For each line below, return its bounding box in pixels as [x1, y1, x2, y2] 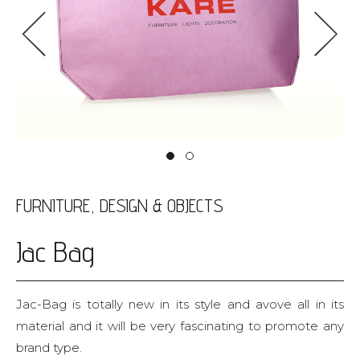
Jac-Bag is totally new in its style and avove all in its [16, 297, 344, 312]
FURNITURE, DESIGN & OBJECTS [16, 194, 223, 216]
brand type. [16, 340, 82, 355]
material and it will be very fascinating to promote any [16, 318, 344, 333]
